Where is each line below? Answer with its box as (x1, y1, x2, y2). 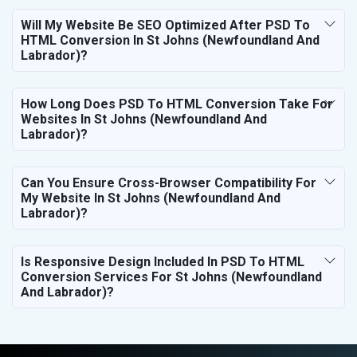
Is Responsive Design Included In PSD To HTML (21, 253, 304, 269)
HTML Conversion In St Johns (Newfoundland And (21, 32, 320, 48)
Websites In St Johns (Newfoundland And (21, 111, 267, 127)
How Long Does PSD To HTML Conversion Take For (21, 96, 333, 112)
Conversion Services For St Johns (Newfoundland (21, 269, 322, 284)
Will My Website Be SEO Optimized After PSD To (21, 17, 310, 33)
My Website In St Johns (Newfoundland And (21, 190, 280, 206)
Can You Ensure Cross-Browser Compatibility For (21, 175, 316, 190)
